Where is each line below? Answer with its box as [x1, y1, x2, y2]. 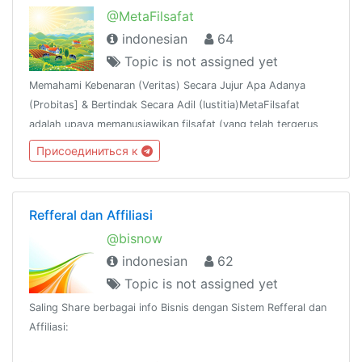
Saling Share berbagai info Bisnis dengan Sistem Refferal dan [29, 301, 326, 314]
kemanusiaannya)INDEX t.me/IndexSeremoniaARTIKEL [29, 137, 290, 149]
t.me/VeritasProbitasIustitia [29, 156, 162, 169]
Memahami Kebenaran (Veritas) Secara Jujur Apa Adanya [29, 78, 305, 91]
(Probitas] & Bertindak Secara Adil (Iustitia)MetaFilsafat [29, 98, 300, 111]
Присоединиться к [36, 144, 141, 158]
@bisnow [107, 230, 162, 247]
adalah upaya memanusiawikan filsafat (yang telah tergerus [29, 117, 318, 130]
